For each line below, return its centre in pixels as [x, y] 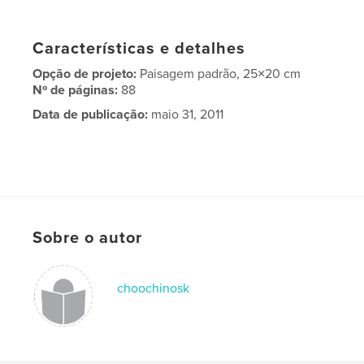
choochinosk [154, 288]
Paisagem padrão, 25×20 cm [221, 74]
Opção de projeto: [87, 74]
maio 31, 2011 [186, 114]
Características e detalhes [139, 48]
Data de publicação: [91, 114]
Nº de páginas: [77, 90]
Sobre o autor [88, 238]
